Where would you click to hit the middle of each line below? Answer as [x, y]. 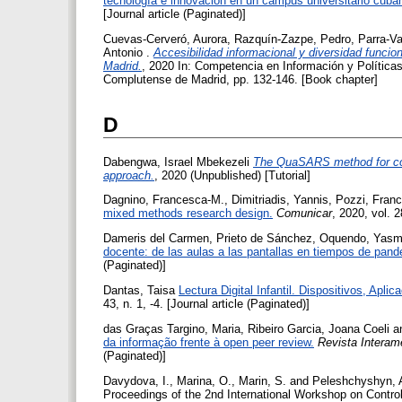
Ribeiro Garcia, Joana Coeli [319, 328]
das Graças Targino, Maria [172, 328]
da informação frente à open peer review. [209, 342]
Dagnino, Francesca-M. [164, 200]
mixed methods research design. [188, 214]
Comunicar [304, 214]
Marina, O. [204, 380]
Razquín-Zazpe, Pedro [293, 39]
